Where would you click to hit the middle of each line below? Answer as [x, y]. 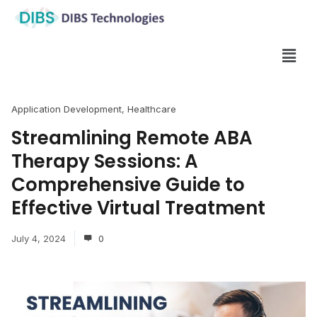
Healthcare [152, 109]
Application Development [67, 109]
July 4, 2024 [39, 238]
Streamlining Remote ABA [132, 138]
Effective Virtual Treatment [138, 208]
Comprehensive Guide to [128, 184]
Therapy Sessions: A [105, 161]
